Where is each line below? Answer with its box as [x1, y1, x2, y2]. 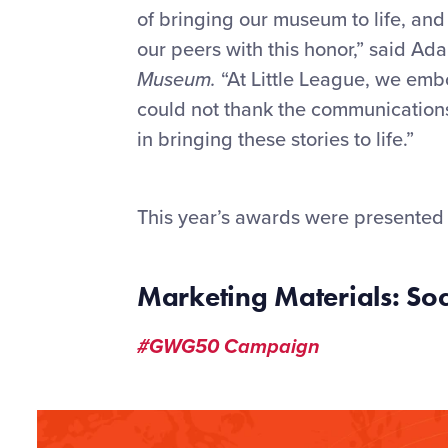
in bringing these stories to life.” [137, 127, 414, 152]
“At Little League [221, 67, 365, 92]
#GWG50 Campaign [137, 334, 320, 359]
